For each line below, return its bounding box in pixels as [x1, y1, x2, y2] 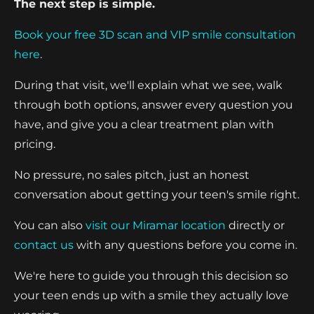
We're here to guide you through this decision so [14, 268, 288, 282]
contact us [14, 238, 74, 252]
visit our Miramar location [86, 218, 226, 232]
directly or [226, 218, 285, 232]
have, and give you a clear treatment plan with [14, 117, 274, 131]
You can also [14, 218, 86, 232]
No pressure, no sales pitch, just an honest [14, 168, 250, 182]
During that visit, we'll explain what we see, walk [14, 78, 282, 92]
